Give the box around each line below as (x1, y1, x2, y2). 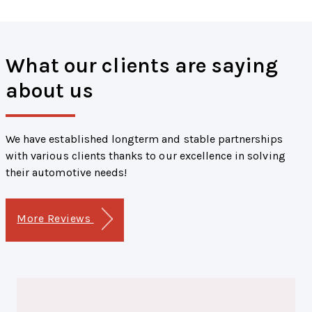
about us (6, 77, 94, 103)
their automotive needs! (6, 165, 127, 179)
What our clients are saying (6, 52, 279, 78)
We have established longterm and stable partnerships (6, 132, 283, 146)
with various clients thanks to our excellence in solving (6, 148, 286, 162)
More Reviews (17, 211, 94, 225)
